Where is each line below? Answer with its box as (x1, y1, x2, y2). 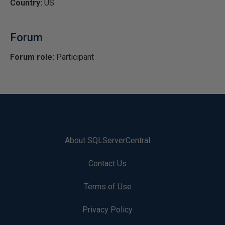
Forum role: (10, 52, 54, 62)
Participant (54, 52, 94, 62)
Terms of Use (83, 182, 132, 191)
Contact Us (88, 159, 127, 168)
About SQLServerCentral (65, 136, 150, 145)
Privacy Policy (82, 205, 133, 214)
